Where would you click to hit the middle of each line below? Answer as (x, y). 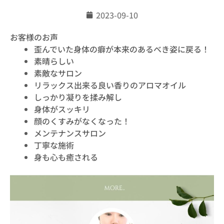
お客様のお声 (34, 37)
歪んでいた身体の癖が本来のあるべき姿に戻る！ (122, 49)
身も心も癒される (66, 157)
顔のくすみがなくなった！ (82, 121)
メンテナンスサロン (70, 133)
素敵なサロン (58, 73)
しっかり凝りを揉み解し (78, 97)
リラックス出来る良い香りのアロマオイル (110, 85)
